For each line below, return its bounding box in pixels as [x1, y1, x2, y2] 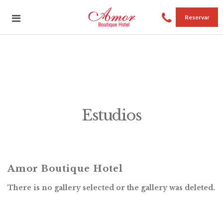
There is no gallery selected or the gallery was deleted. [7, 183, 215, 192]
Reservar [184, 13, 210, 21]
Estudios [82, 106, 141, 124]
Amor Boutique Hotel [7, 163, 123, 174]
